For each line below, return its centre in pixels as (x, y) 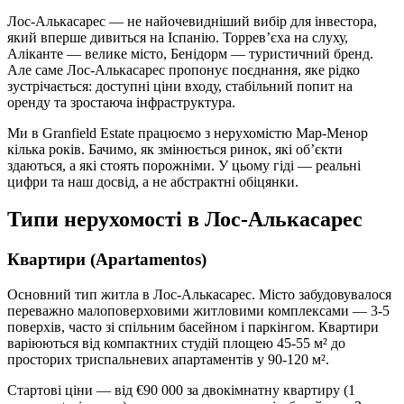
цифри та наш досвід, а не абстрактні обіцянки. (153, 181)
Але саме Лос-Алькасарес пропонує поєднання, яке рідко (184, 69)
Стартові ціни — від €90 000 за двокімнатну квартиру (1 (181, 390)
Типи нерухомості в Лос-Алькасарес (185, 220)
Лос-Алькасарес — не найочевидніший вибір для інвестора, (192, 21)
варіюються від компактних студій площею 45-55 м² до (176, 344)
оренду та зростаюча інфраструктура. (121, 102)
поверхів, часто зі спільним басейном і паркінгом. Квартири (193, 327)
